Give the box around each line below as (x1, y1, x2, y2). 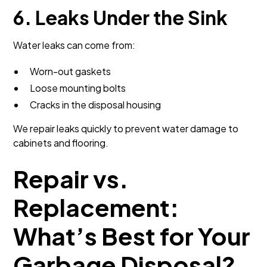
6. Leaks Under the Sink (13, 5, 228, 29)
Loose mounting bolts (30, 82, 126, 94)
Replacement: (13, 192, 179, 222)
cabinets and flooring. (13, 136, 109, 149)
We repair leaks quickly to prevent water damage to (13, 122, 239, 135)
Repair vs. (13, 163, 129, 194)
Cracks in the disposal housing (30, 98, 162, 111)
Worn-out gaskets (30, 65, 111, 77)
